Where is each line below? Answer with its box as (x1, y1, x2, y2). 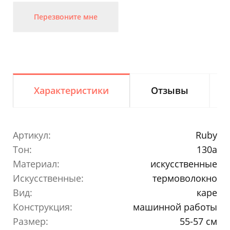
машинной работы (133, 200, 217, 213)
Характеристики (34, 84, 109, 97)
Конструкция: (13, 200, 72, 213)
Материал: (13, 157, 60, 170)
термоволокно (152, 171, 217, 184)
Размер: (13, 215, 48, 227)
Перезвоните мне (34, 12, 98, 22)
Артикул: (13, 128, 51, 141)
